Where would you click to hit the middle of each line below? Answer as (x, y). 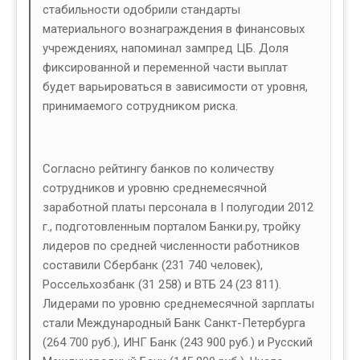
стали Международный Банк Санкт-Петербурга (174, 323)
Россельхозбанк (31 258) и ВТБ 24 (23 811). (162, 285)
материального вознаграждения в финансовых (174, 29)
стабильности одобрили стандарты (141, 10)
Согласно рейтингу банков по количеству (158, 169)
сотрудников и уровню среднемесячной (155, 188)
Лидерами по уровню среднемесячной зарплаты (178, 304)
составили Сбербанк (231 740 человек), (153, 266)
